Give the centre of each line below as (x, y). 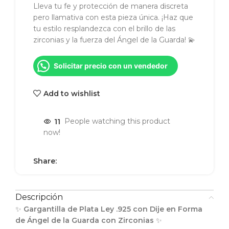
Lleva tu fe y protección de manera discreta (111, 6)
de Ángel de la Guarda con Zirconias (85, 221)
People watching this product (117, 121)
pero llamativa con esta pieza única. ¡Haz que (113, 18)
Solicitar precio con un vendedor (111, 66)
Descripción (39, 197)
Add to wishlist (72, 93)
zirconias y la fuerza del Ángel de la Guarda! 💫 (114, 40)
